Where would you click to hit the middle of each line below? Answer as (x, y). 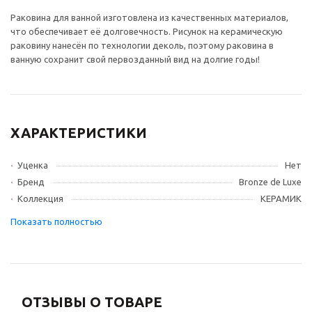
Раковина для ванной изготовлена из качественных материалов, (149, 17)
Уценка (33, 165)
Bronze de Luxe (270, 182)
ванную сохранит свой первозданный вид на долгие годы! (135, 59)
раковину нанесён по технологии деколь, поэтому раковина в (142, 45)
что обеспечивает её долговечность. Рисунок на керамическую (147, 31)
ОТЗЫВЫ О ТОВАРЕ (92, 302)
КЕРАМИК (281, 198)
